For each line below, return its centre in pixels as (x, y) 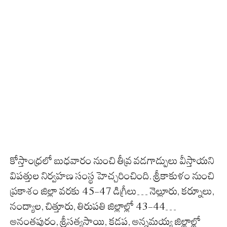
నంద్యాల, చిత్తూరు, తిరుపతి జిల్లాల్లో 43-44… (93, 206)
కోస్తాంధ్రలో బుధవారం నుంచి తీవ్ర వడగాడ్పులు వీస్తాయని (112, 161)
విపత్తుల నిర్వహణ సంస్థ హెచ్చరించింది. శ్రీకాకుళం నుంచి (112, 176)
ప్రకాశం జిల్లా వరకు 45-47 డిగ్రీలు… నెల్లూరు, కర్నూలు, (112, 191)
